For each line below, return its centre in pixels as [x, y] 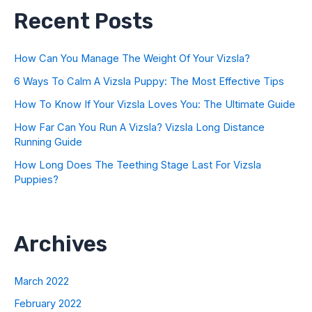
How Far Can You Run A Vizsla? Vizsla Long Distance [139, 127]
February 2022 [48, 304]
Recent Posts [84, 21]
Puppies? [36, 179]
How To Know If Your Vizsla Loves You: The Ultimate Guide [155, 104]
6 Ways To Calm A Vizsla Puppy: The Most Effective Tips [149, 81]
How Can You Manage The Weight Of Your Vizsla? [132, 58]
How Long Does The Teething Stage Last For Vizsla [138, 165]
